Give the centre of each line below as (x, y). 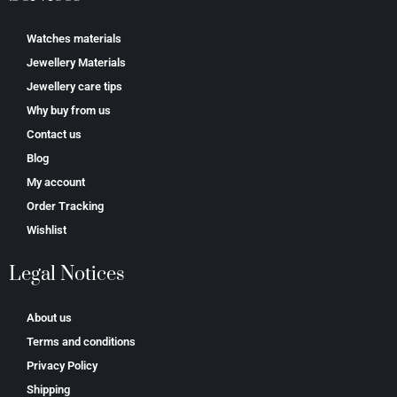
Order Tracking (65, 206)
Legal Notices (67, 274)
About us (49, 317)
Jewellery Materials (76, 62)
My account (56, 182)
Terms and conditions (81, 341)
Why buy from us (69, 110)
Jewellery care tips (74, 86)
